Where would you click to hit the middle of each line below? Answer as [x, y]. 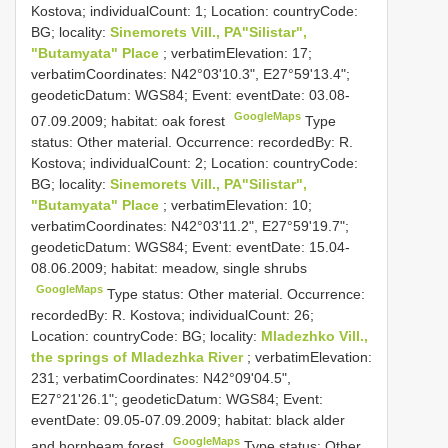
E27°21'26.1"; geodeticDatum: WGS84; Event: [177, 398]
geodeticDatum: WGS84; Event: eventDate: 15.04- [190, 246]
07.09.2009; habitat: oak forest [130, 120]
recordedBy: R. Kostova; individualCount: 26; [172, 314]
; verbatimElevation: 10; [237, 204]
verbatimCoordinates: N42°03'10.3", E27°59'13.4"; [190, 74]
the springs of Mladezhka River [139, 356]
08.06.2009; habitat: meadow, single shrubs [169, 267]
